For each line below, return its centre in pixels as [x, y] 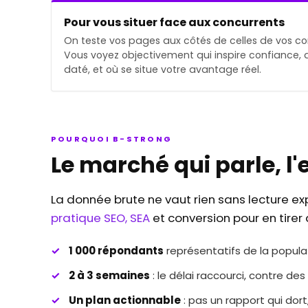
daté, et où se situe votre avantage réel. [163, 69]
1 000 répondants [116, 250]
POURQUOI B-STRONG [112, 139]
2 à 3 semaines [109, 275]
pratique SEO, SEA [100, 218]
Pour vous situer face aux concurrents [174, 22]
